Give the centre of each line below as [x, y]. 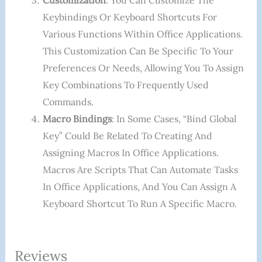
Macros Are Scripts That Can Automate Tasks [140, 170]
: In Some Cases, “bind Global [174, 119]
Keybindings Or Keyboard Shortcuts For [130, 17]
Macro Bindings [77, 119]
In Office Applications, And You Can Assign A [139, 187]
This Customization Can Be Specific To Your [138, 51]
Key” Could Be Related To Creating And [127, 136]
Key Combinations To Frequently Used [125, 85]
